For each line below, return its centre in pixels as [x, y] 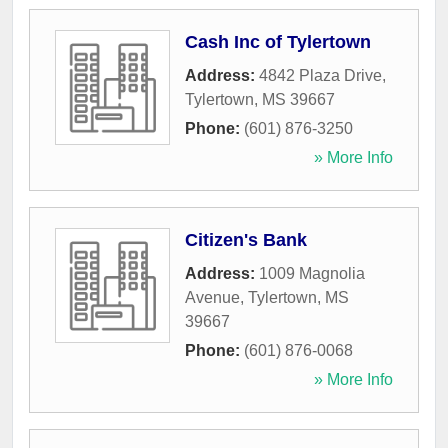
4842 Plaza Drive [320, 76]
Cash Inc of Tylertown [278, 42]
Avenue [212, 298]
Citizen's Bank [246, 240]
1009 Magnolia [312, 274]
